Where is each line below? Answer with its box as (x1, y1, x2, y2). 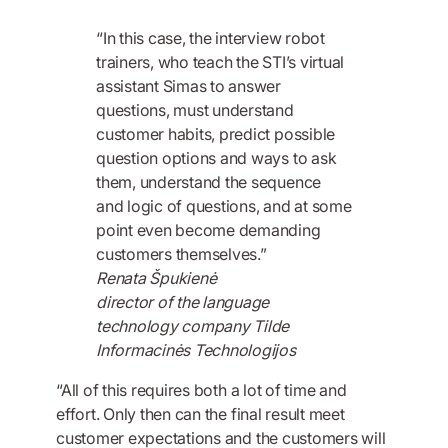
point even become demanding (96, 220, 321, 241)
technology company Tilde (96, 316, 290, 337)
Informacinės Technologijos (96, 340, 296, 361)
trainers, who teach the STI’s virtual (96, 52, 345, 73)
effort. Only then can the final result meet (56, 404, 345, 425)
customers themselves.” (96, 244, 267, 265)
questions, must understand (96, 100, 294, 121)
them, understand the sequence (96, 172, 322, 193)
